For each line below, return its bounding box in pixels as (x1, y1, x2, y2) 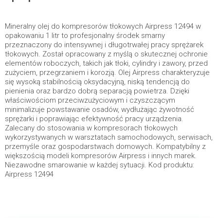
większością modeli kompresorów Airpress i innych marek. (5, 151, 197, 160)
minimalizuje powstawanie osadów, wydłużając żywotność (5, 105, 194, 114)
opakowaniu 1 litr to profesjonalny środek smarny (5, 31, 165, 40)
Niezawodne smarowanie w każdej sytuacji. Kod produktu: (5, 161, 194, 169)
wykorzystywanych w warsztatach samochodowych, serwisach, (5, 133, 213, 142)
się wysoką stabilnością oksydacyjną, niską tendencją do (5, 77, 190, 86)
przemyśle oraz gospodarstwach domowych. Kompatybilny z (5, 142, 206, 151)
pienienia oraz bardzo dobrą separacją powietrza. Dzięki (5, 87, 189, 95)
